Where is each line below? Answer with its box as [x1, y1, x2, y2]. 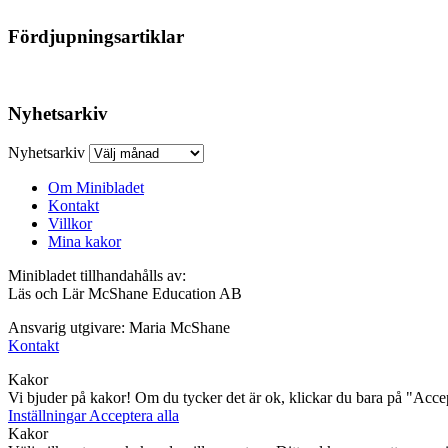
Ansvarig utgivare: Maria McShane [8, 319, 230, 337]
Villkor [48, 215, 92, 233]
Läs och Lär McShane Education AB [8, 285, 242, 303]
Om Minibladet [48, 179, 144, 197]
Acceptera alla [89, 407, 179, 425]
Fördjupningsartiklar [8, 25, 184, 47]
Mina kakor [48, 233, 121, 251]
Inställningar [8, 407, 89, 425]
